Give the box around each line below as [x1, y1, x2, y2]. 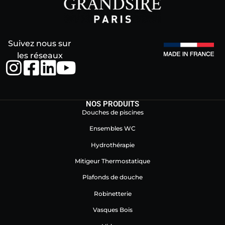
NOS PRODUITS [86, 99, 139, 108]
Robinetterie [93, 189, 132, 197]
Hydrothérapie [90, 141, 135, 149]
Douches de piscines [81, 108, 144, 116]
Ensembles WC [89, 125, 136, 133]
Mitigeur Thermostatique [75, 157, 150, 165]
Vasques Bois [92, 206, 133, 214]
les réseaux [17, 50, 63, 60]
